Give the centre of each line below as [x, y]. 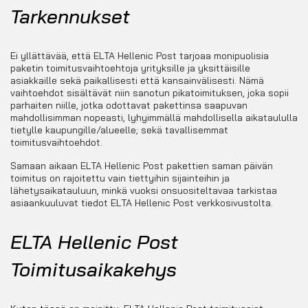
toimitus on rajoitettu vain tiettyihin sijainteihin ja [120, 178]
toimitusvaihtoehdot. [56, 143]
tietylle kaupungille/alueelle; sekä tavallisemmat [119, 130]
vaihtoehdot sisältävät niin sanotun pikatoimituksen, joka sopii [150, 93]
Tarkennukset [70, 16]
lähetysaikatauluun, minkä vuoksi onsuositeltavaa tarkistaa [144, 191]
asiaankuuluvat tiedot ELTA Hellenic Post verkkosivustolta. [142, 203]
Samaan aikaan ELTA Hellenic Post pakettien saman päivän [142, 166]
